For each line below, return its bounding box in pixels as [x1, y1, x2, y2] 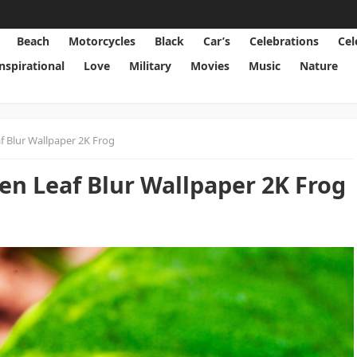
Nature [300, 58, 339, 73]
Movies [190, 58, 230, 73]
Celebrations [249, 33, 320, 49]
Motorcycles [69, 33, 136, 49]
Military [129, 58, 172, 73]
